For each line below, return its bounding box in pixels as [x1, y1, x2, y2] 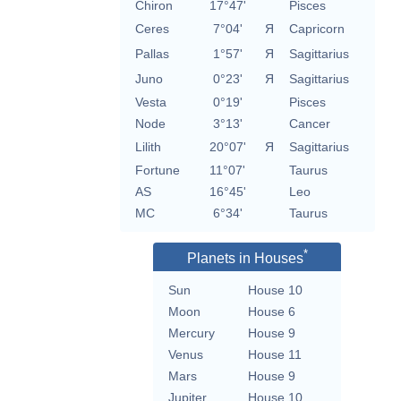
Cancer [288, 116, 330, 132]
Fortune [134, 163, 180, 178]
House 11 [248, 347, 302, 363]
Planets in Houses [186, 251, 303, 267]
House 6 [248, 304, 295, 320]
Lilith [134, 140, 161, 155]
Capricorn [288, 21, 345, 37]
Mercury [168, 326, 215, 341]
